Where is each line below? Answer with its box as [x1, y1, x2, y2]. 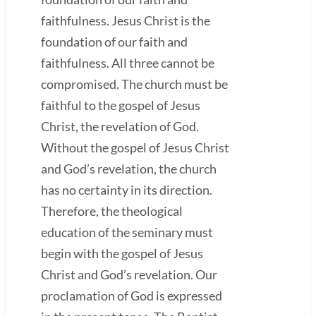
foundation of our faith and [41, 33, 188, 49]
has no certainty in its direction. [41, 181, 212, 197]
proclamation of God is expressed [41, 287, 222, 303]
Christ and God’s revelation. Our [41, 266, 217, 282]
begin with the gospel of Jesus [41, 245, 203, 261]
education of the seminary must [41, 224, 213, 240]
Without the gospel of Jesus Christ [41, 139, 229, 155]
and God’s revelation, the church [41, 160, 217, 176]
